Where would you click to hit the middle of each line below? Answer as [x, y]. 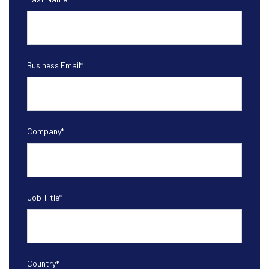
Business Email [54, 65]
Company [44, 131]
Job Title [43, 197]
